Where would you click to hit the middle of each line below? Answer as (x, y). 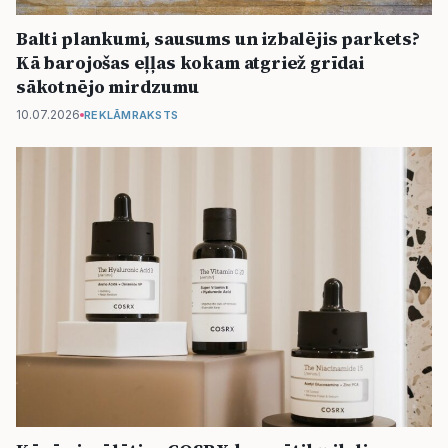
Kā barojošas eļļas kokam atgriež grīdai (190, 62)
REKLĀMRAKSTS (131, 114)
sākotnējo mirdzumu (107, 86)
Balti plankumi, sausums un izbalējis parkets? (218, 38)
